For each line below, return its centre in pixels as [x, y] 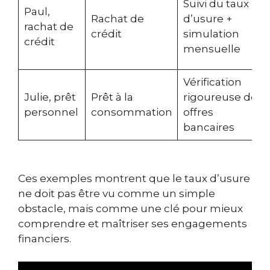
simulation [211, 33]
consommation [131, 112]
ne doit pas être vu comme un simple [117, 193]
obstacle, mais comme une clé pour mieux [130, 208]
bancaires [209, 127]
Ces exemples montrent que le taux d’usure [134, 178]
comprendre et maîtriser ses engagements [133, 223]
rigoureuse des [223, 97]
